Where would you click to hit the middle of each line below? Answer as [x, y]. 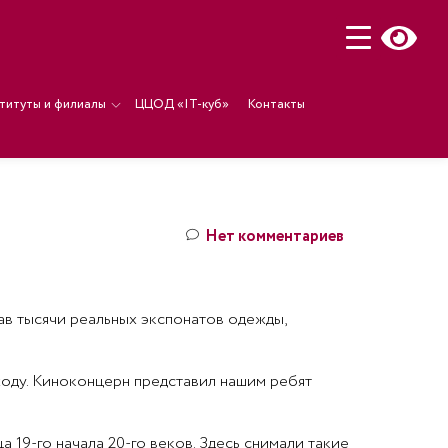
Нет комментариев [274, 236]
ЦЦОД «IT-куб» [181, 104]
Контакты [276, 104]
